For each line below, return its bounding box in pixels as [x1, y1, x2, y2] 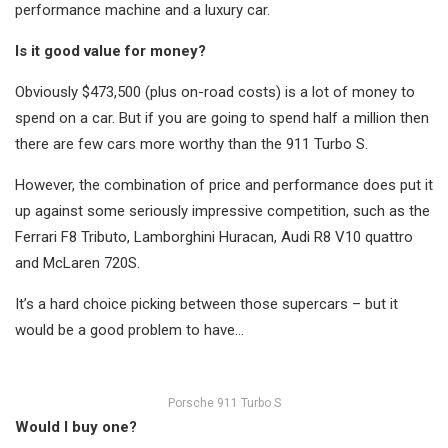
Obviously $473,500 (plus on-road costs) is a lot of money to [15, 83, 415, 102]
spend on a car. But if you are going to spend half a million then [15, 109, 429, 128]
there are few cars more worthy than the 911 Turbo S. [15, 135, 368, 154]
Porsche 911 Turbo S [167, 396, 281, 411]
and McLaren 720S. [15, 254, 140, 273]
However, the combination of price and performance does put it [15, 176, 433, 195]
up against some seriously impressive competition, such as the [15, 202, 430, 221]
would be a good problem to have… [15, 321, 244, 340]
